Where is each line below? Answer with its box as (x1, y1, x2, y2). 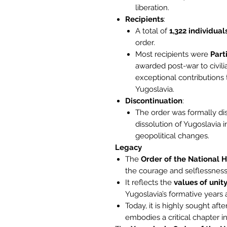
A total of (135, 26, 169, 36)
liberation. (135, 3, 169, 13)
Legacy (115, 143, 142, 153)
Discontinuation (125, 96, 182, 106)
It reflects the (125, 178, 174, 187)
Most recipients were (135, 50, 210, 59)
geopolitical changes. (135, 131, 209, 141)
